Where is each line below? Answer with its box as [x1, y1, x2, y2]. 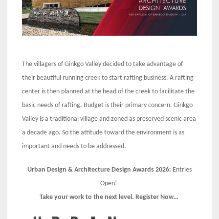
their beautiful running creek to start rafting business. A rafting [22, 74, 194, 82]
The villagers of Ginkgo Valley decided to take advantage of [22, 61, 183, 68]
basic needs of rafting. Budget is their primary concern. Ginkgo [22, 102, 193, 109]
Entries [173, 166, 192, 174]
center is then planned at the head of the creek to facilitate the [22, 88, 195, 96]
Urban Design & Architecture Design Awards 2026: [27, 166, 173, 174]
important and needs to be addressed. [22, 143, 126, 151]
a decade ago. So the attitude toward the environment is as [22, 129, 184, 137]
